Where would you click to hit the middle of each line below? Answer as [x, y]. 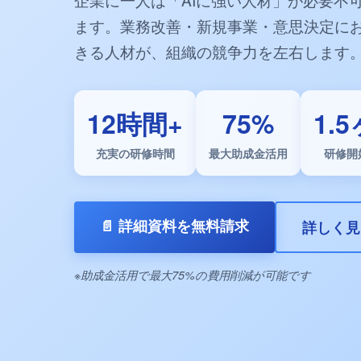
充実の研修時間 [135, 154]
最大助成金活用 [248, 154]
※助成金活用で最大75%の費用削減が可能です [193, 275]
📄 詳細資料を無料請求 [174, 226]
